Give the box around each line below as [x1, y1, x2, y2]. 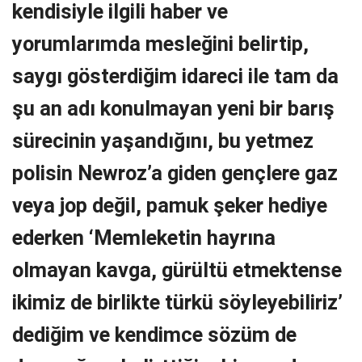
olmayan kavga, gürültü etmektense [12, 257, 342, 282]
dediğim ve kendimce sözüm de [12, 322, 297, 347]
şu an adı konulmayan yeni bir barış [12, 95, 335, 120]
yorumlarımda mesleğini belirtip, [12, 31, 309, 56]
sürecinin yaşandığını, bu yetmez [12, 128, 314, 153]
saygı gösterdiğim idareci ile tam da [12, 63, 339, 88]
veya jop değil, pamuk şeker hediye [12, 192, 327, 217]
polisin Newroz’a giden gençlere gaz [12, 160, 338, 185]
